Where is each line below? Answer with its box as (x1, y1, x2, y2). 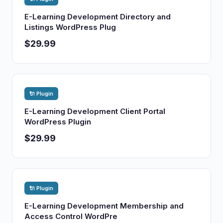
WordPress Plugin (24, 117, 91, 126)
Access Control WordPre (24, 212, 117, 221)
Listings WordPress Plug (24, 22, 116, 32)
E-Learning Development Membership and (24, 201, 184, 211)
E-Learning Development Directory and (24, 12, 171, 21)
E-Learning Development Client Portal (24, 107, 165, 116)
